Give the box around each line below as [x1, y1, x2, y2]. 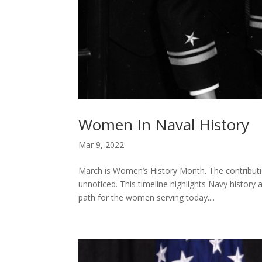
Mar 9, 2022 [78, 139, 125, 150]
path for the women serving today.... [78, 191, 215, 203]
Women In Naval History [78, 113, 250, 135]
